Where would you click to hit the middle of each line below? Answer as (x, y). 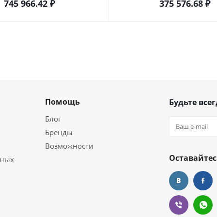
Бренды (59, 132)
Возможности (69, 146)
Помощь (62, 102)
